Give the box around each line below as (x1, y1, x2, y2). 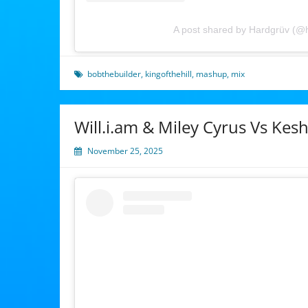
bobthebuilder (87, 68, 141, 80)
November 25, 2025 (87, 145, 163, 157)
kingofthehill (145, 68, 192, 80)
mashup (196, 68, 227, 80)
